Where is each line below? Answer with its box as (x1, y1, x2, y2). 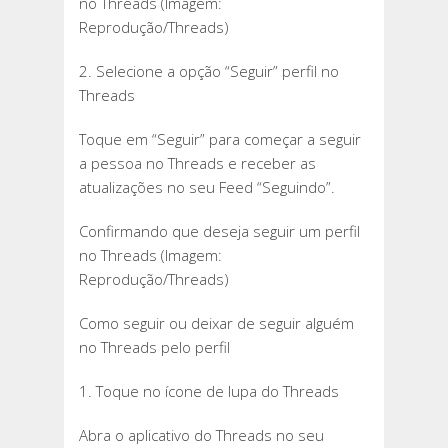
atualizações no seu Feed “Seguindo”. (79, 177, 335, 198)
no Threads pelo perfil (79, 337, 230, 358)
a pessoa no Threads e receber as (79, 153, 316, 174)
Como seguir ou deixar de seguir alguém (79, 313, 354, 334)
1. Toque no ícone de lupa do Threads (79, 381, 339, 402)
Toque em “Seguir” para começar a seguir (79, 129, 361, 150)
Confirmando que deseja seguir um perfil (79, 221, 360, 242)
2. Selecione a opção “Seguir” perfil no (79, 61, 339, 82)
